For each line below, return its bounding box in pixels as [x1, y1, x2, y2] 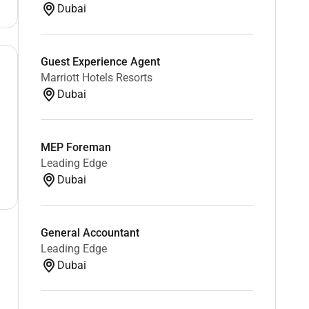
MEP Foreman [40, 140, 111, 154]
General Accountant [40, 226, 139, 239]
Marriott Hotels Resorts [40, 70, 152, 84]
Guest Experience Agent [40, 54, 160, 68]
